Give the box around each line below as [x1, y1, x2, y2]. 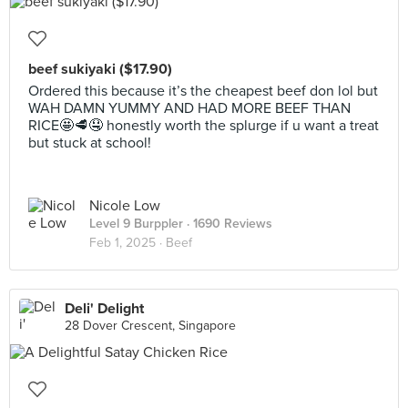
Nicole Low [89, 197, 160, 215]
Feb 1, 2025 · [89, 235, 166, 250]
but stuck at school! [28, 134, 151, 152]
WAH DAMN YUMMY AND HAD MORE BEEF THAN [28, 99, 351, 117]
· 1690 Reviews [183, 216, 272, 231]
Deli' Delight [65, 300, 144, 318]
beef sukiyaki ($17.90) [28, 60, 172, 78]
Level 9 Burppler [89, 216, 183, 231]
